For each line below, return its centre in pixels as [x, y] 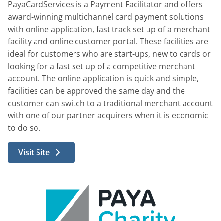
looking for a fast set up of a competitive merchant [102, 66]
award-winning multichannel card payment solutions [106, 17]
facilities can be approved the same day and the [96, 91]
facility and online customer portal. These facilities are [108, 42]
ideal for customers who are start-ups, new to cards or [109, 54]
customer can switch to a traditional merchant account [110, 103]
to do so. [24, 128]
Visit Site [34, 152]
